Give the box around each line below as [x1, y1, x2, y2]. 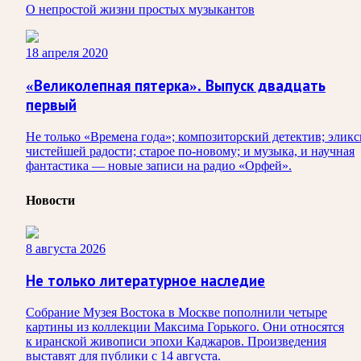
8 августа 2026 [26, 241, 106, 255]
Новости [26, 193, 75, 207]
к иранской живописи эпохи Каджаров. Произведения [26, 334, 326, 349]
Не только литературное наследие [26, 272, 265, 290]
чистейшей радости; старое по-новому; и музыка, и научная [26, 143, 355, 158]
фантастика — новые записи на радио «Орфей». [26, 158, 292, 172]
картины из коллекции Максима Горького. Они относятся [26, 320, 344, 334]
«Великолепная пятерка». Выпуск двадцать [26, 77, 326, 94]
